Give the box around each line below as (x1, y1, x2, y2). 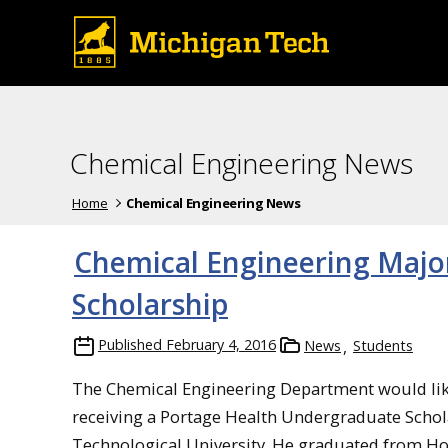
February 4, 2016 (166, 334, 276, 354)
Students (353, 335, 413, 355)
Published (98, 334, 162, 354)
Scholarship (72, 284, 228, 323)
